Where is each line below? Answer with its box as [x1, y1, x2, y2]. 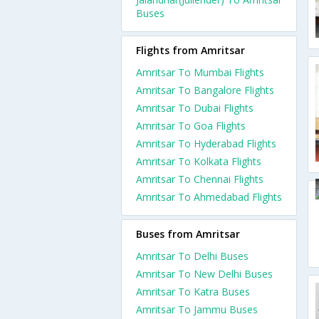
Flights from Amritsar [136, 43, 245, 57]
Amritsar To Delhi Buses [136, 249, 249, 263]
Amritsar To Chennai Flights [136, 172, 263, 186]
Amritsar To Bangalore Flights [136, 83, 274, 97]
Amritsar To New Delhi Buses [136, 267, 273, 281]
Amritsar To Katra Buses [136, 285, 250, 298]
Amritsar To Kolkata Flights [136, 155, 261, 168]
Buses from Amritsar [136, 227, 240, 241]
